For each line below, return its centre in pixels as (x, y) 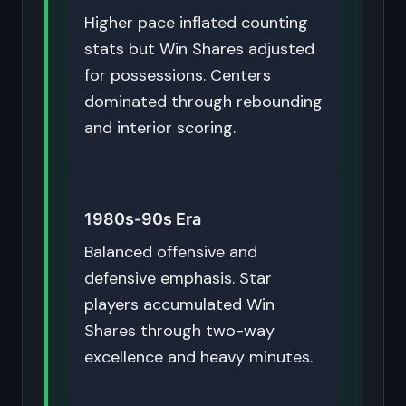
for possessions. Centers (178, 75)
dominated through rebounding (203, 101)
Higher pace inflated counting (196, 23)
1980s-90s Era (143, 219)
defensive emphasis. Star (178, 278)
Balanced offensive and (171, 252)
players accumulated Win (179, 304)
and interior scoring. (160, 128)
